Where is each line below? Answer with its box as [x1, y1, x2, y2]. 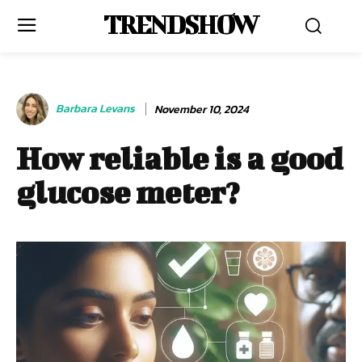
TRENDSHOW [103, 9, 259, 39]
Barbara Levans [56, 100, 135, 117]
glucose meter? [16, 175, 239, 210]
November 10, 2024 [154, 100, 249, 118]
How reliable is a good [16, 141, 343, 176]
